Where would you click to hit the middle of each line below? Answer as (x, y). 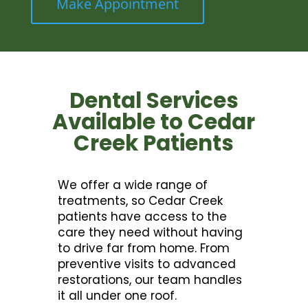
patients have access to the (143, 217)
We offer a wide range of (133, 185)
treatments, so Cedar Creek (141, 201)
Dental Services (154, 101)
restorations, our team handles (150, 280)
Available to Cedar (154, 122)
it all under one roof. (118, 296)
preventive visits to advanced (147, 264)
